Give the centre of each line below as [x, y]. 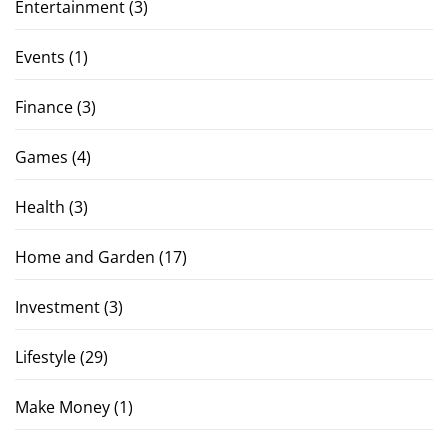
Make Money [62, 407]
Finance [44, 107]
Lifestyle [45, 357]
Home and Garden [85, 257]
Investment [57, 307]
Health [40, 207]
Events [40, 57]
